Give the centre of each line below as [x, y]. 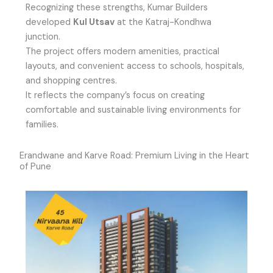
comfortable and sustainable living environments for [133, 110]
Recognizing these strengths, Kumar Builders [117, 8]
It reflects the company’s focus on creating [115, 96]
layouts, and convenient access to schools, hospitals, [135, 66]
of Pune [36, 167]
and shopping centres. [72, 81]
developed [50, 23]
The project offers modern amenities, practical [123, 52]
